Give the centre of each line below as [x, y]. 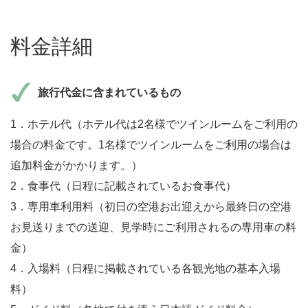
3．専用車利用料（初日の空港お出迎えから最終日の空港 [151, 206]
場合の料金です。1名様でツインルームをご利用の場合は [151, 144]
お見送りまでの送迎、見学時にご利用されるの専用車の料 [153, 227]
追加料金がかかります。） [76, 165]
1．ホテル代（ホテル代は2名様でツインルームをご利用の [154, 124]
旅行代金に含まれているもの [109, 92]
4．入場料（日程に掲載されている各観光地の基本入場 [145, 268]
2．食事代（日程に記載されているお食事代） [123, 186]
